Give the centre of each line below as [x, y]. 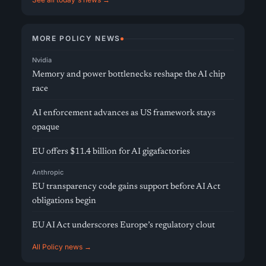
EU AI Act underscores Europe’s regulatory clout [123, 225]
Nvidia [42, 60]
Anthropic [48, 172]
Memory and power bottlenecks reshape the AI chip [129, 75]
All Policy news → [62, 247]
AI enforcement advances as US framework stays [124, 113]
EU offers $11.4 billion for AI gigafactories [111, 152]
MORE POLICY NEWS [76, 38]
